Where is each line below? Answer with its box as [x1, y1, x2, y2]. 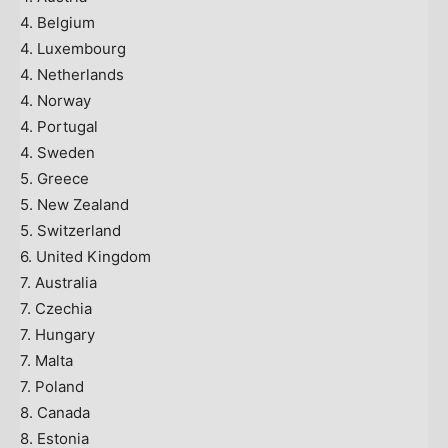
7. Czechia [20, 298, 92, 318]
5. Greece [20, 168, 89, 188]
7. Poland [20, 376, 84, 396]
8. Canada [20, 402, 90, 422]
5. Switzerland [20, 220, 121, 240]
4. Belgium [20, 12, 95, 32]
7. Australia [20, 272, 97, 292]
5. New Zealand [20, 194, 129, 214]
